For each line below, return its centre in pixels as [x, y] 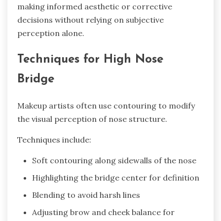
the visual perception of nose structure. [92, 119]
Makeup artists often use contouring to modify [106, 105]
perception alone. [51, 33]
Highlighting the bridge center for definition [116, 177]
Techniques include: [54, 139]
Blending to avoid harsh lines [86, 195]
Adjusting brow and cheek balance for [103, 212]
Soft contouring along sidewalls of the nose [114, 160]
